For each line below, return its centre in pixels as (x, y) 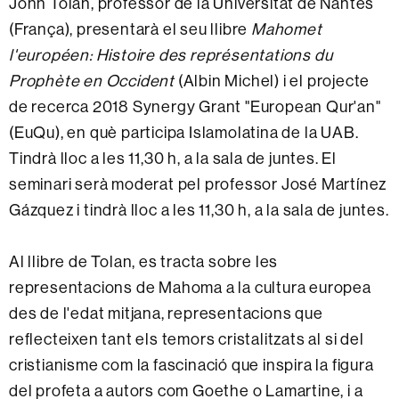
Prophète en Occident (92, 80)
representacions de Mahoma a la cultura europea (190, 287)
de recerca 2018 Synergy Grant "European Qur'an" (195, 106)
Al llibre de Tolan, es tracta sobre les (144, 261)
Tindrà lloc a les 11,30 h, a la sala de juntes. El (173, 158)
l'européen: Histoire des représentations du (171, 54)
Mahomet (287, 28)
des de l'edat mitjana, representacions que (166, 313)
